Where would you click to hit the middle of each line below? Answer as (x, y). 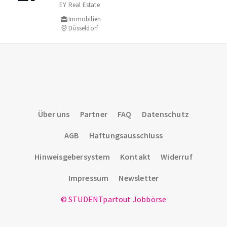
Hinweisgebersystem (72, 156)
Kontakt (135, 156)
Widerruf (177, 156)
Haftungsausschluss (126, 135)
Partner (94, 114)
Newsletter (139, 178)
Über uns (54, 114)
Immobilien (85, 19)
